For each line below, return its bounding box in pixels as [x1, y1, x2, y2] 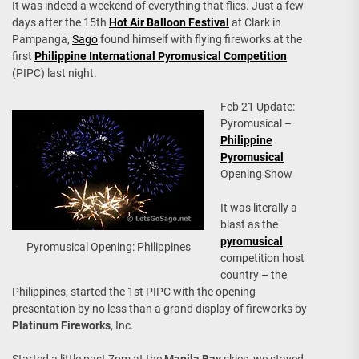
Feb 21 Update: [220, 100, 295, 113]
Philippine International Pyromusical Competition [34, 50, 287, 63]
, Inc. [111, 319, 134, 332]
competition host [220, 252, 305, 264]
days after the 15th [12, 16, 109, 29]
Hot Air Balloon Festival [109, 16, 229, 29]
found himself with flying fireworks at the [98, 33, 302, 46]
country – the [220, 268, 287, 281]
